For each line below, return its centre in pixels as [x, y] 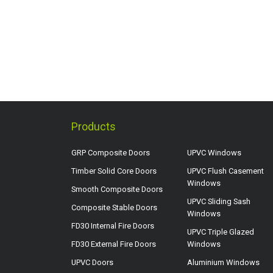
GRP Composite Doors [111, 152]
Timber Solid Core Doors [114, 171]
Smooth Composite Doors [117, 189]
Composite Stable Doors [114, 207]
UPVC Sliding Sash [219, 201]
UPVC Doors [92, 262]
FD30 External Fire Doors [114, 244]
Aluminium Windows [223, 262]
